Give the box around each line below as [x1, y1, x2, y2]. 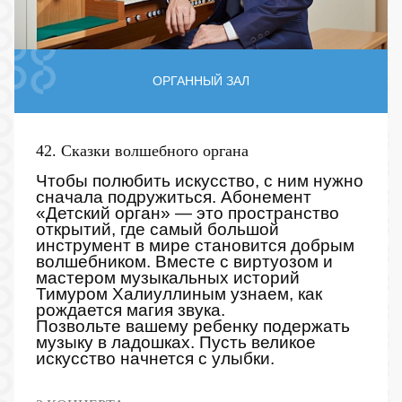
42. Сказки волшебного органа [36, 142, 249, 161]
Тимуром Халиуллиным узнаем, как [36, 284, 322, 304]
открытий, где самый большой [36, 220, 279, 240]
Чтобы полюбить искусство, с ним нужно [36, 171, 363, 191]
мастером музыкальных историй [36, 268, 300, 288]
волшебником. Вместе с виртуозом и [36, 252, 333, 272]
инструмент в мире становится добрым [36, 236, 354, 256]
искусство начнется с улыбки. [36, 349, 275, 369]
